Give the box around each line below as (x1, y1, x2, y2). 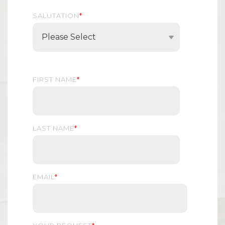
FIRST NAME (33, 75, 77, 83)
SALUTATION (33, 11, 79, 20)
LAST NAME (33, 124, 74, 132)
